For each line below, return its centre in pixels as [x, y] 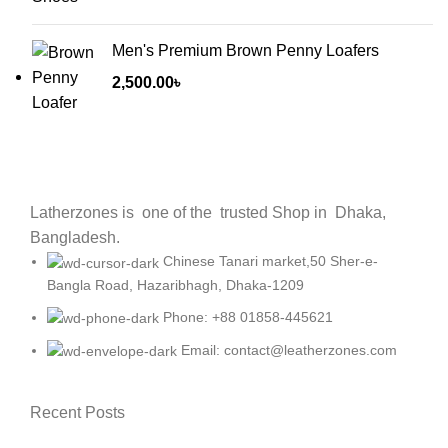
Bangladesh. [77, 238]
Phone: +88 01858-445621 [248, 316]
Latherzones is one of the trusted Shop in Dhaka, [208, 213]
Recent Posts [77, 413]
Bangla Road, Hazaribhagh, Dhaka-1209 [175, 284]
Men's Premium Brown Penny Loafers [245, 51]
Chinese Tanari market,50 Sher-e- [270, 261]
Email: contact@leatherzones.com [289, 349]
